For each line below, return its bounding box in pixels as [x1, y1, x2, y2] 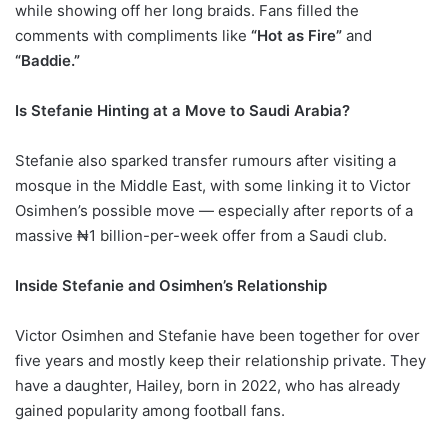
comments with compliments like [15, 26, 251, 46]
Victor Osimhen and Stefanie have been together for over [15, 326, 420, 346]
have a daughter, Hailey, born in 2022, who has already [15, 376, 400, 396]
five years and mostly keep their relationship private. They [15, 351, 426, 371]
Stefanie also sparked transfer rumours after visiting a [15, 151, 396, 171]
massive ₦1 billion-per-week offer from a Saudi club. [15, 226, 387, 246]
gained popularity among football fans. [15, 401, 285, 421]
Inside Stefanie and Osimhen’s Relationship [15, 276, 327, 296]
